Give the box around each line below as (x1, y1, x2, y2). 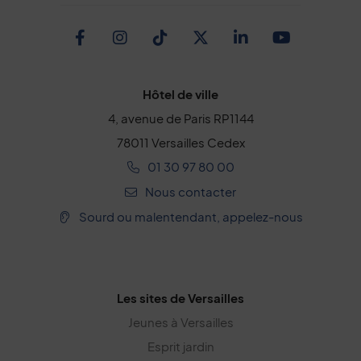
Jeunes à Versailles (127, 313, 234, 330)
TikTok (159, 39, 228, 57)
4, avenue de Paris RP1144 (107, 110, 254, 126)
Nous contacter (145, 183, 236, 199)
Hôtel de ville (143, 85, 218, 102)
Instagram (118, 39, 230, 57)
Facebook (78, 39, 172, 57)
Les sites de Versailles (117, 289, 244, 305)
